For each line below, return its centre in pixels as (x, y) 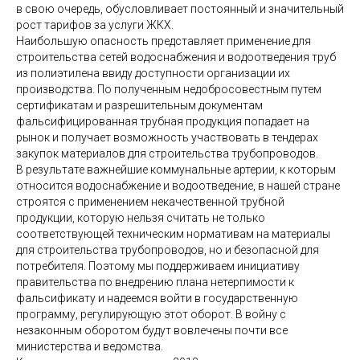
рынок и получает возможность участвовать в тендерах (167, 137)
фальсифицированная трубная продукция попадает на (163, 121)
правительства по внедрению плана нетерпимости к (155, 282)
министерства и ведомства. (90, 346)
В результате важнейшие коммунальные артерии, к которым (176, 169)
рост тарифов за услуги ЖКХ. (95, 25)
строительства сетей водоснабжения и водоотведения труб (176, 57)
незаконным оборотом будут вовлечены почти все (152, 330)
